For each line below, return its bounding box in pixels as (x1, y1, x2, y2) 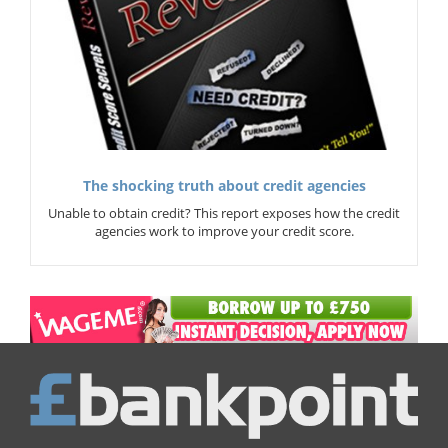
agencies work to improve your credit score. (94, 221, 354, 240)
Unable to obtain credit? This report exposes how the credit (48, 203, 400, 222)
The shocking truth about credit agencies (82, 176, 366, 195)
